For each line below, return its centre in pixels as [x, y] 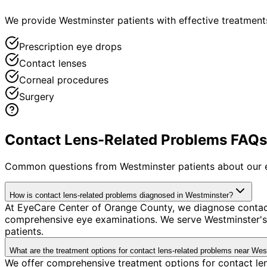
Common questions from [62, 166]
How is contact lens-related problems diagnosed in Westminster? [121, 195]
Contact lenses [53, 63]
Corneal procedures [64, 80]
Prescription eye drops [70, 46]
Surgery [37, 96]
